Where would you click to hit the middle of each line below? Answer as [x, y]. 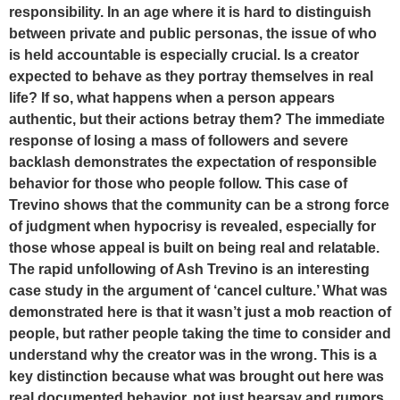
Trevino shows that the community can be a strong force [199, 205]
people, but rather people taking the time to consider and [200, 333]
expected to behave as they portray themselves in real [191, 76]
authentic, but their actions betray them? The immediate [197, 119]
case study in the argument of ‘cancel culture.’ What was [198, 291]
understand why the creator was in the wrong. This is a [193, 355]
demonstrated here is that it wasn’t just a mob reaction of [200, 312]
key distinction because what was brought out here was [196, 376]
